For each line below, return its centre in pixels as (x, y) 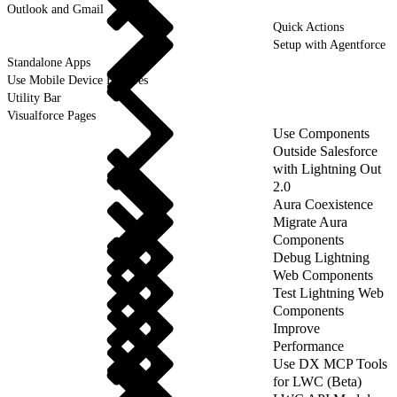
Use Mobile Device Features (78, 80)
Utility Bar (34, 97)
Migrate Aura (310, 222)
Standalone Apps (49, 62)
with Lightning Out (327, 168)
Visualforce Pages (51, 115)
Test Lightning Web (328, 292)
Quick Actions (308, 27)
